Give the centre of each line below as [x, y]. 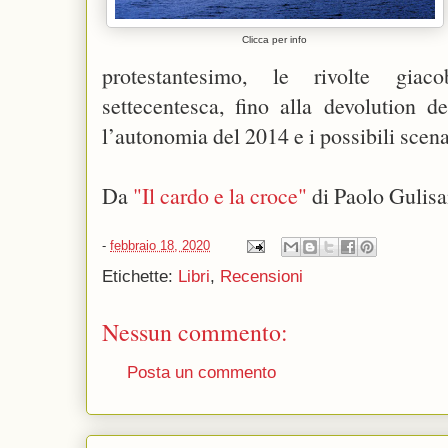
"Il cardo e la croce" [220, 195]
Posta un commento [201, 372]
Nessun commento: [195, 332]
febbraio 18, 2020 [160, 246]
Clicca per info [275, 39]
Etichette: [140, 276]
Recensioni [261, 276]
